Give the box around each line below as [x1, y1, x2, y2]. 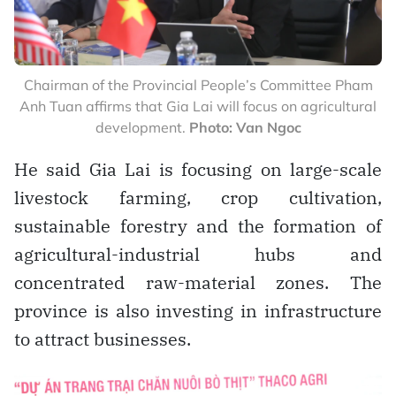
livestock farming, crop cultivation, [14, 185, 382, 209]
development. [95, 118, 189, 136]
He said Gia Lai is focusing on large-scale [14, 156, 382, 181]
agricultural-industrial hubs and [14, 241, 382, 266]
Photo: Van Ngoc [188, 118, 301, 136]
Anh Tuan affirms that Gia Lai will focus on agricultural [19, 96, 377, 115]
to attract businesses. [14, 326, 191, 351]
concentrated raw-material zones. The [14, 270, 382, 294]
